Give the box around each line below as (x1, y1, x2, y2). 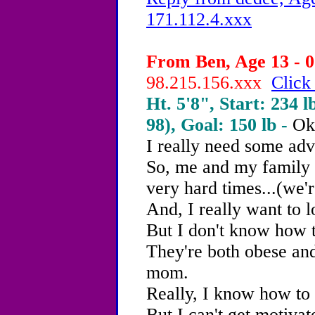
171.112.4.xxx (146, 9, 252, 30)
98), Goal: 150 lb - (146, 115, 292, 135)
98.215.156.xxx (146, 72, 271, 93)
